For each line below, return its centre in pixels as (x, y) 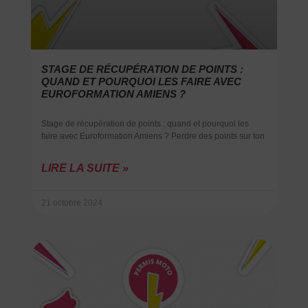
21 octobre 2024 (71, 202)
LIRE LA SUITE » (85, 168)
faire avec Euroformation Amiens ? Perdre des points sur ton (153, 136)
